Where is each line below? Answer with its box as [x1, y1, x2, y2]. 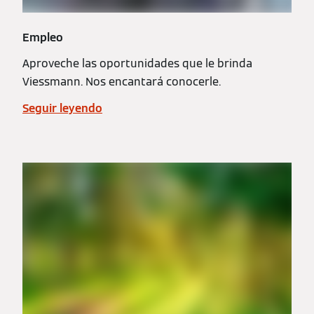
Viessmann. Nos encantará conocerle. [22, 74, 221, 89]
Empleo [22, 30, 63, 45]
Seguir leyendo [22, 101, 102, 116]
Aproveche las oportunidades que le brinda [22, 56, 252, 71]
